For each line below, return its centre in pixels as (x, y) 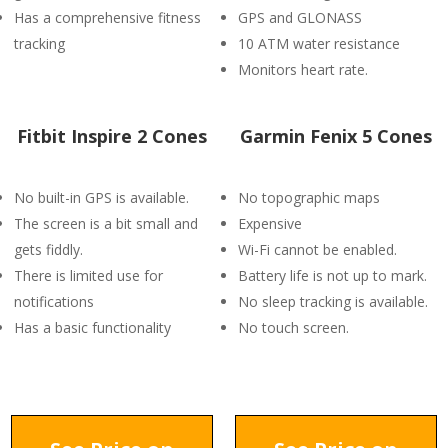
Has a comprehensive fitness (107, 17)
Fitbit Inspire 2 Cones (112, 136)
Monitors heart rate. (303, 69)
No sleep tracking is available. (333, 301)
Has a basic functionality (92, 327)
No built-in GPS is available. (101, 197)
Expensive (270, 223)
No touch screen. (293, 327)
